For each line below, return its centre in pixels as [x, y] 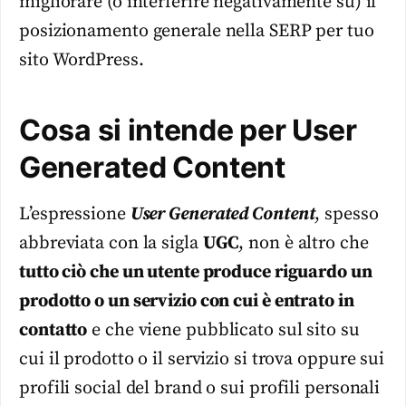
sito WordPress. [82, 61]
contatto [53, 331]
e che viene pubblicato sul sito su [223, 331]
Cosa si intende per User [188, 130]
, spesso [347, 215]
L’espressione [75, 215]
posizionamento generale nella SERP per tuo [197, 32]
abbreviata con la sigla [111, 244]
